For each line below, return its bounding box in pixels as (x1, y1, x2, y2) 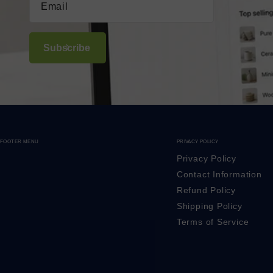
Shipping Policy (176, 201, 243, 211)
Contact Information (176, 169, 262, 179)
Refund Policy (176, 185, 236, 195)
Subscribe (43, 42, 93, 53)
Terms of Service (176, 217, 249, 227)
